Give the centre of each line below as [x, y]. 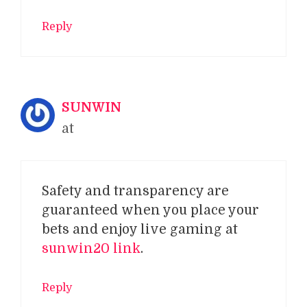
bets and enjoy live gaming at [140, 229]
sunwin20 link [91, 248]
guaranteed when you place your [150, 210]
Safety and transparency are [135, 191]
